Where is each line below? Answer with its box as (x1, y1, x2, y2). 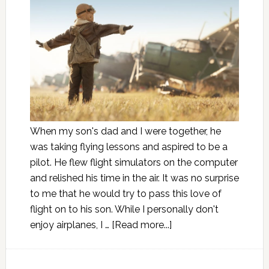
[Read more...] (111, 219, 172, 231)
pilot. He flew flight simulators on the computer (29, 156, 238, 168)
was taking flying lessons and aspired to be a (29, 141, 228, 153)
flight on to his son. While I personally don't (29, 203, 219, 215)
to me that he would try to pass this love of (29, 187, 222, 199)
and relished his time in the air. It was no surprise (29, 172, 239, 184)
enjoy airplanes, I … (29, 219, 112, 231)
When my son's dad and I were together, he (29, 125, 221, 137)
